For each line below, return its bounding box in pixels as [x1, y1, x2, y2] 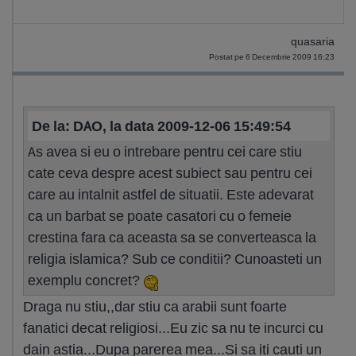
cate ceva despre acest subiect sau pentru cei [28, 164, 312, 182]
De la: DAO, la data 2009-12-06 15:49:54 [32, 117, 291, 135]
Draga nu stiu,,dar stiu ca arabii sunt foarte [23, 297, 287, 316]
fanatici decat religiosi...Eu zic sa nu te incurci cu [23, 319, 323, 338]
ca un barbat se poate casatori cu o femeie [28, 207, 292, 225]
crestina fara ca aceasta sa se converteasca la [28, 228, 316, 246]
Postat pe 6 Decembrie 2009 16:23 [209, 52, 335, 62]
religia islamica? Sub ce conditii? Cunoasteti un [28, 250, 322, 268]
